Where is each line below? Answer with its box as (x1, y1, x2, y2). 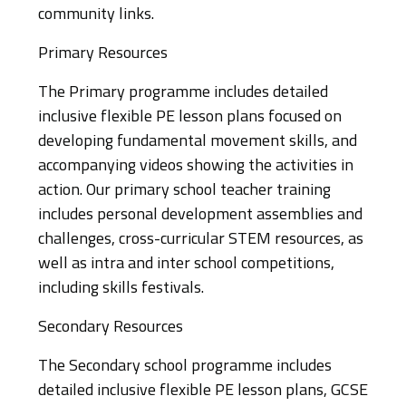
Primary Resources (38, 45, 168, 63)
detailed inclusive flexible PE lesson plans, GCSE (38, 382, 368, 400)
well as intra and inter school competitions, (38, 256, 334, 273)
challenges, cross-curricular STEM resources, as (38, 231, 363, 248)
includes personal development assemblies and (38, 207, 362, 224)
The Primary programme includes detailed (38, 84, 328, 101)
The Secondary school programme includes (38, 358, 332, 375)
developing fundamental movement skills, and (38, 133, 357, 150)
